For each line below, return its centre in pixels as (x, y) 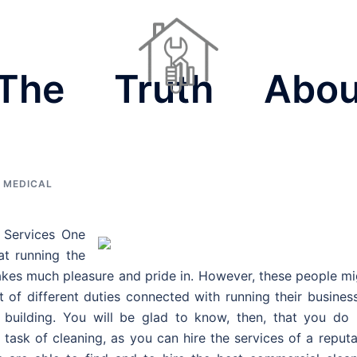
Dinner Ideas (47, 129)
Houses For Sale (299, 129)
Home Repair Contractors (169, 129)
